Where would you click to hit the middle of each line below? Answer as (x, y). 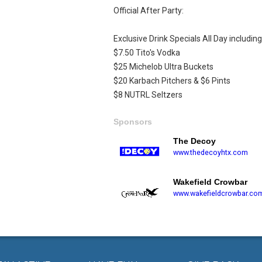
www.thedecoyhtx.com (210, 153)
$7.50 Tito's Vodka (146, 53)
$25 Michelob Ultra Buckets (163, 67)
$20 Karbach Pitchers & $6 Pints (172, 81)
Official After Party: (148, 11)
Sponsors (132, 122)
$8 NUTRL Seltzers (148, 95)
